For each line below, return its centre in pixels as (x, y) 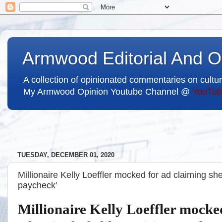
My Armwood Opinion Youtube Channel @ (108, 92)
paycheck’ (38, 185)
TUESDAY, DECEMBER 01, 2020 (66, 155)
